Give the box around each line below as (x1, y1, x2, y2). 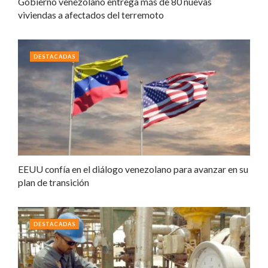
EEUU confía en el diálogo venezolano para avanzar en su (18, 163, 248, 175)
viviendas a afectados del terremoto (18, 8, 164, 20)
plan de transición (18, 176, 89, 188)
